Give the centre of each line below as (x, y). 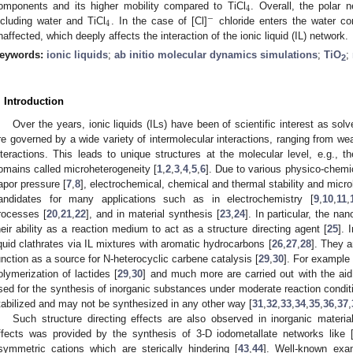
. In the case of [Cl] (159, 20)
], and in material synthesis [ (152, 214)
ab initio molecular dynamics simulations (216, 54)
